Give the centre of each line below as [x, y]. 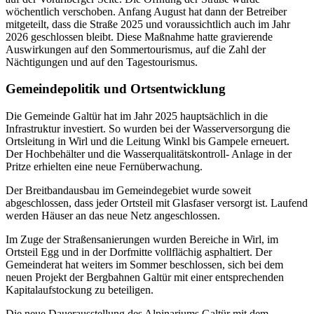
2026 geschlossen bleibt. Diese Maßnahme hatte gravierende [139, 36]
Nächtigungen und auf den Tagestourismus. [102, 62]
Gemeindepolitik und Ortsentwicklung [116, 89]
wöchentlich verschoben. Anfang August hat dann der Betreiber [146, 11]
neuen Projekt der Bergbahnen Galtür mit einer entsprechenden [145, 277]
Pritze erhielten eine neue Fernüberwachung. [104, 166]
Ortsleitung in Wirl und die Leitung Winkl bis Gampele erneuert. [148, 141]
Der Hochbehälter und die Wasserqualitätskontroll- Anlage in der [149, 153]
